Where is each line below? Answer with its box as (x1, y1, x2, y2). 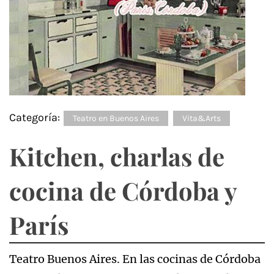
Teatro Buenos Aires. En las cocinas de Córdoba (9, 252, 261, 266)
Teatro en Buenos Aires (73, 113, 159, 124)
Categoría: (9, 111, 62, 124)
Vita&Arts (182, 113, 221, 124)
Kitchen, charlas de (9, 140, 224, 172)
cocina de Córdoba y (9, 174, 237, 207)
